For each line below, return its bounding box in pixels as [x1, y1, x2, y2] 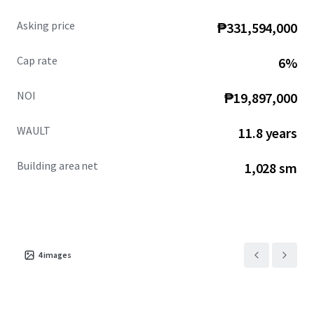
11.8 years [238, 124, 297, 142]
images [43, 250, 71, 260]
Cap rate [17, 53, 57, 67]
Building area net [17, 158, 99, 172]
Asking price [17, 18, 75, 32]
